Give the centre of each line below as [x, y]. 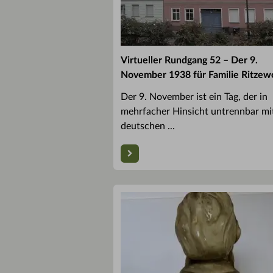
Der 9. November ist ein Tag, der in [194, 97]
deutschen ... [148, 126]
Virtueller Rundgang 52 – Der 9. [189, 61]
